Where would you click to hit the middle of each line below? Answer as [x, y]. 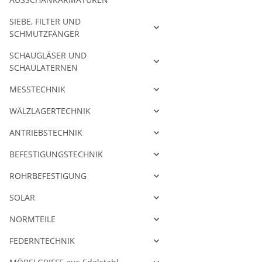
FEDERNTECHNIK [42, 241]
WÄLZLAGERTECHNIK [50, 111]
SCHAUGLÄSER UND [48, 56]
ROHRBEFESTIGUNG [48, 176]
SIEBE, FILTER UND [45, 22]
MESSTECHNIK [37, 89]
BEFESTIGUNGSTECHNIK [56, 154]
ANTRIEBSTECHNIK [46, 133]
